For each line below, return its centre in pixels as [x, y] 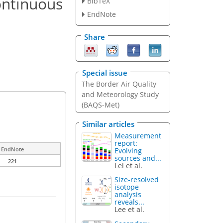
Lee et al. [130, 210]
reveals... [130, 202]
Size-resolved [137, 180]
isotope [127, 187]
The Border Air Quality [119, 84]
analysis [128, 195]
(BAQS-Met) [100, 105]
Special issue [105, 73]
